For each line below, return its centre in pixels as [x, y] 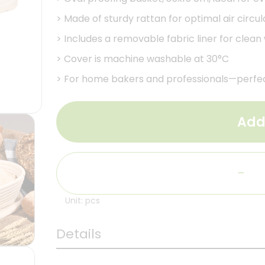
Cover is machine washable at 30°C [146, 59]
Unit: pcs [82, 201]
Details [78, 234]
